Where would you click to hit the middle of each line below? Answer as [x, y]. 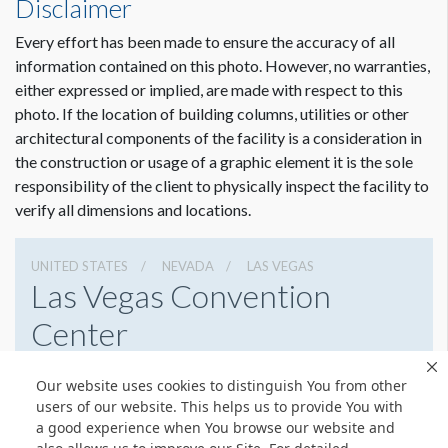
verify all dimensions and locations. [133, 209]
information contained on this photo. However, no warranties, [222, 65]
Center [79, 333]
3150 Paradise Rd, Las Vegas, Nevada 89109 [182, 368]
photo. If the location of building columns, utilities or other [212, 113]
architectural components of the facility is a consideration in [218, 137]
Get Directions [281, 398]
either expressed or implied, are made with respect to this [209, 89]
